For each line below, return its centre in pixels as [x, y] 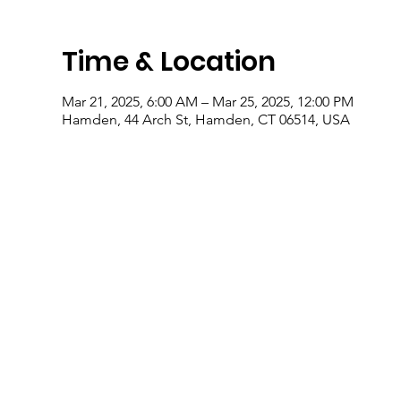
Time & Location [168, 62]
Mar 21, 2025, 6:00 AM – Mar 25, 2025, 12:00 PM [207, 102]
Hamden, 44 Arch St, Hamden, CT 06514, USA [205, 119]
